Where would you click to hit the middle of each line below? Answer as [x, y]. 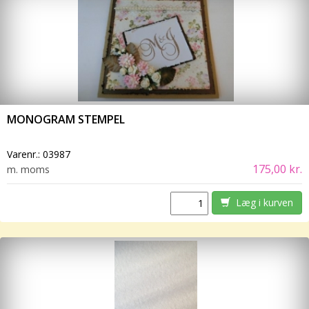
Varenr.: [25, 154]
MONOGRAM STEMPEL [66, 120]
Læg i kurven [261, 203]
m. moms [28, 170]
